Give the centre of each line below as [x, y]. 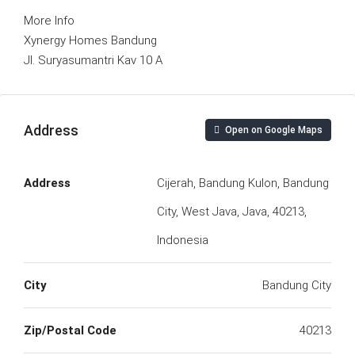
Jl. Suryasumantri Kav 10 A [93, 60]
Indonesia [183, 240]
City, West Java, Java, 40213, [232, 212]
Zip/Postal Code [70, 330]
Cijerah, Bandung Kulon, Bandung [243, 183]
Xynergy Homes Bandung [90, 40]
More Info [49, 21]
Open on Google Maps [273, 130]
